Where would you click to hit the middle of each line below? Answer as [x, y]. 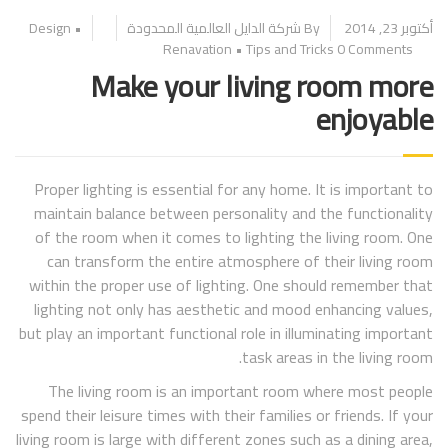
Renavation [197, 48]
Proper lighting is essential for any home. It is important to [233, 188]
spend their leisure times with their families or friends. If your [227, 415]
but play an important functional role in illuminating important [226, 332]
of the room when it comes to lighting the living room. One [234, 236]
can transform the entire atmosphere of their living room [240, 260]
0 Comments [375, 48]
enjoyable [374, 118]
